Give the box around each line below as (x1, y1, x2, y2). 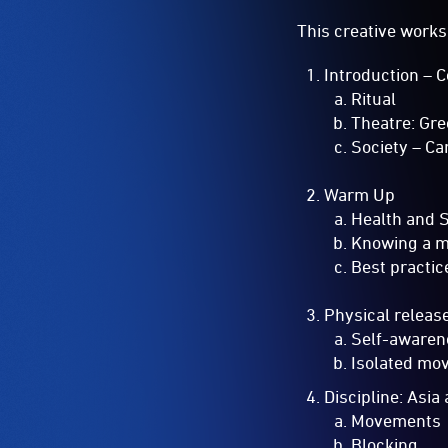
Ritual (351, 87, 397, 109)
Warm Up (324, 183, 396, 205)
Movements (351, 409, 442, 431)
